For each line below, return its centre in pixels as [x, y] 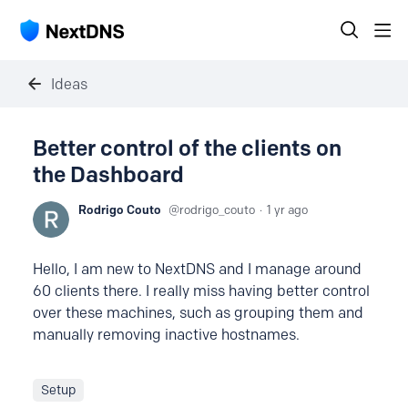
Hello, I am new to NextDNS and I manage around [197, 269]
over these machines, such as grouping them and [198, 313]
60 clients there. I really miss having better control [201, 291]
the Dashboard [108, 174]
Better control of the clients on [187, 148]
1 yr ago [287, 209]
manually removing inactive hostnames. [166, 335]
